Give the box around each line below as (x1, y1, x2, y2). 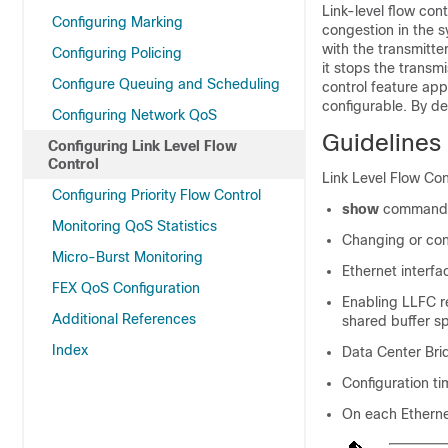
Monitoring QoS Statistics (52, 218, 217, 234)
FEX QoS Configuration (52, 280, 200, 296)
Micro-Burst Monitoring (52, 249, 203, 265)
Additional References (52, 311, 196, 327)
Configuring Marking (52, 14, 183, 30)
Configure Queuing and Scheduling (52, 76, 280, 92)
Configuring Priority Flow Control (52, 187, 261, 203)
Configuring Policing (52, 45, 182, 61)
